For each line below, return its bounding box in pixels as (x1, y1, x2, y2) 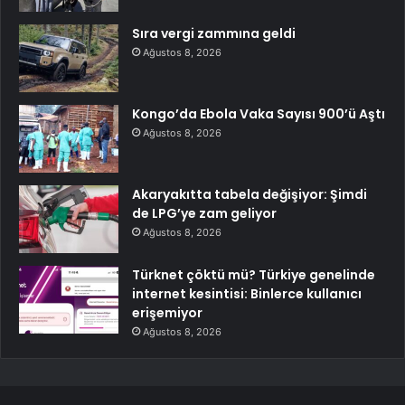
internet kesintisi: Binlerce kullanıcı (132, 284, 362, 303)
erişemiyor (132, 303, 202, 322)
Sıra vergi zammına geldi (132, 24, 296, 42)
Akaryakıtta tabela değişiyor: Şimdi (132, 184, 367, 203)
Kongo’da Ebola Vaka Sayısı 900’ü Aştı (132, 104, 385, 123)
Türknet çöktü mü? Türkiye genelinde (132, 265, 375, 284)
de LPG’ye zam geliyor (132, 203, 277, 222)
